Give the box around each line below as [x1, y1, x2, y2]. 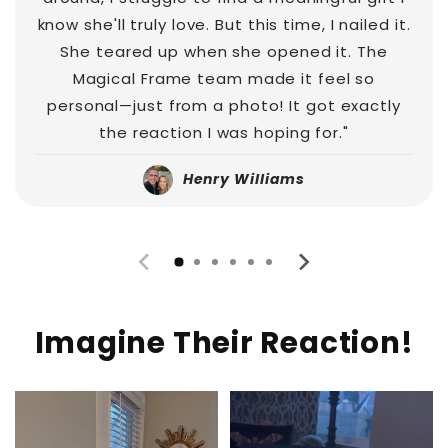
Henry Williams [182, 169, 306, 190]
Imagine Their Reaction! [34, 321, 414, 363]
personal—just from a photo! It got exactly [47, 95, 401, 117]
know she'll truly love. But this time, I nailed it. [37, 14, 411, 36]
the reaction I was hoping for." [99, 122, 349, 144]
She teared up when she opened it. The [60, 41, 388, 63]
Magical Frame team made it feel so [72, 68, 376, 90]
